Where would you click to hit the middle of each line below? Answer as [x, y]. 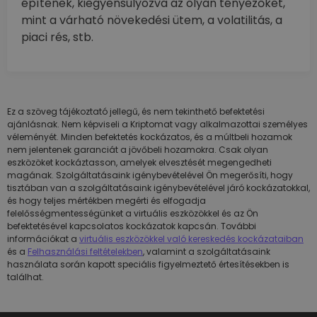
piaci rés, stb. [57, 38]
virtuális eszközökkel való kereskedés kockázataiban [191, 239]
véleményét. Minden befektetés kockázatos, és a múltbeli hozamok [150, 137]
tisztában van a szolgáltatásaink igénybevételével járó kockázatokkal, [158, 188]
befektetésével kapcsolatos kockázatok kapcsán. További [132, 226]
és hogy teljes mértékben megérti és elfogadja [106, 201]
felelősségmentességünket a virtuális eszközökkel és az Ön [133, 214]
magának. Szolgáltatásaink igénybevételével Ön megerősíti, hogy [150, 175]
